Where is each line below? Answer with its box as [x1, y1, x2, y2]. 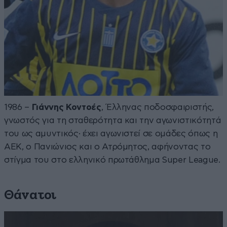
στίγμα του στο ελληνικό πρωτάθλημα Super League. [4, 155, 220, 164]
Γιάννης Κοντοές [31, 102, 101, 111]
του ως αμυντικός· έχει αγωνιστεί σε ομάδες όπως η [4, 129, 218, 138]
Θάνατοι [4, 188, 57, 202]
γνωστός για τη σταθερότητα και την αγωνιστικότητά [4, 116, 221, 125]
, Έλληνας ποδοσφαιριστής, [101, 102, 214, 111]
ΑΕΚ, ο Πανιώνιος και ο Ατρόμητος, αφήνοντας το [4, 142, 211, 151]
